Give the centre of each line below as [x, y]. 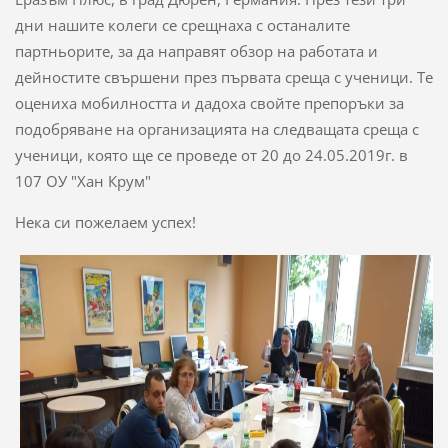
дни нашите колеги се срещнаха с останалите [182, 25]
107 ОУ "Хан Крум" [82, 181]
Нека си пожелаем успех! [105, 222]
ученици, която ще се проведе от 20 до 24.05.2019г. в [211, 155]
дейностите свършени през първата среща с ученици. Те [223, 77]
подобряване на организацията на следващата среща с [216, 129]
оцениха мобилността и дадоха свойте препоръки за [209, 103]
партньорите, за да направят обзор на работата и [196, 51]
